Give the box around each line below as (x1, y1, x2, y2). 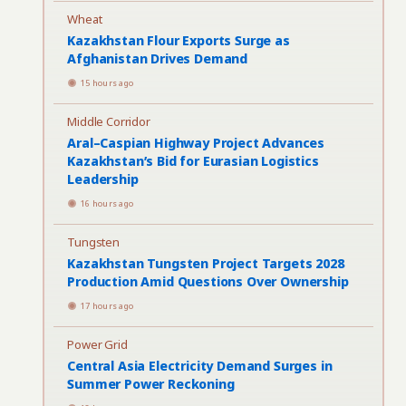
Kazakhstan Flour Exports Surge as (67, 32, 290, 49)
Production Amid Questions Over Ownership (67, 273, 349, 290)
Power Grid (67, 336, 128, 353)
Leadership (67, 170, 139, 188)
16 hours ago (81, 198, 134, 209)
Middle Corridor (67, 113, 150, 130)
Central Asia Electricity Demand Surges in (67, 357, 333, 374)
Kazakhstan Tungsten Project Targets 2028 (67, 255, 344, 272)
